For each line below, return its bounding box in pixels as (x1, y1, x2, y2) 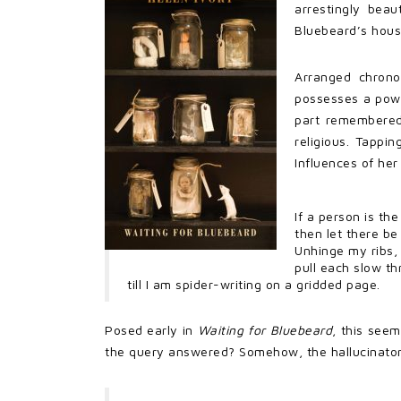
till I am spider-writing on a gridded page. (127, 276, 380, 292)
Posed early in (105, 321, 198, 337)
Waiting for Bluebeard (197, 321, 333, 337)
